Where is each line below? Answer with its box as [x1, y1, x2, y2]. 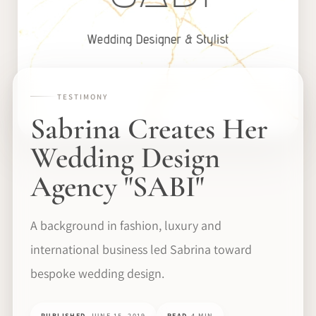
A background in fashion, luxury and [30, 217, 221, 233]
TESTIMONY [57, 91, 108, 102]
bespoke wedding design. [30, 265, 164, 281]
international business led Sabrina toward [30, 241, 252, 257]
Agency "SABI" [30, 168, 204, 205]
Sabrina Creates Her [30, 110, 268, 147]
